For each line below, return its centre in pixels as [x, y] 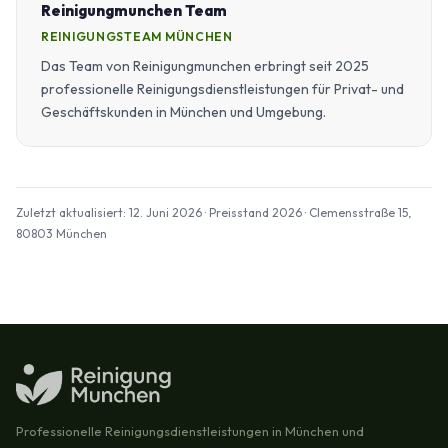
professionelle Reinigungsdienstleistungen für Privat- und [222, 88]
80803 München [61, 233]
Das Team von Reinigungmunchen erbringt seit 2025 [205, 65]
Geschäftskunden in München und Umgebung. [183, 111]
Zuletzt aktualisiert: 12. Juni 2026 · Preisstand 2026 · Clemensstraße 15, [213, 212]
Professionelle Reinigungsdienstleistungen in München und [190, 430]
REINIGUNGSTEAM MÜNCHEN [137, 36]
